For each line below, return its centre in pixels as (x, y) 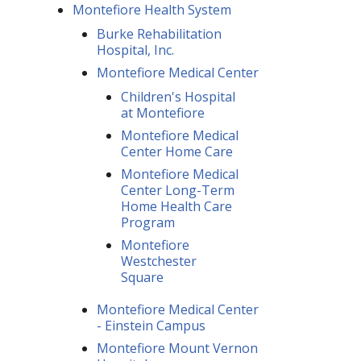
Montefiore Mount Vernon (177, 348)
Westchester (159, 261)
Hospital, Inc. (135, 50)
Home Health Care (176, 206)
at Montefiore (163, 112)
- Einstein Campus (151, 325)
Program (148, 222)
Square (142, 277)
